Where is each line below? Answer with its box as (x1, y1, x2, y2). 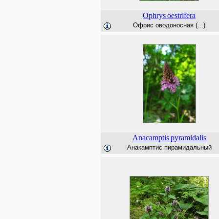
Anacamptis (132, 133, 169, 142)
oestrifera (167, 11, 196, 20)
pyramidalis (170, 133, 206, 142)
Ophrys (143, 11, 166, 20)
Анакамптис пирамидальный (127, 144, 212, 151)
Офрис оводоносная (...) (133, 22, 205, 29)
